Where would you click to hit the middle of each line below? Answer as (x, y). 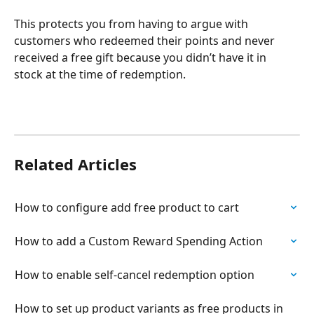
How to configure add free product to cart (127, 207)
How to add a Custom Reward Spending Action (139, 241)
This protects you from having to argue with (132, 23)
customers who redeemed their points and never (146, 40)
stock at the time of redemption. (100, 74)
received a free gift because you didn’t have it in (142, 57)
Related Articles (75, 164)
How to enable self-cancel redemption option (135, 274)
